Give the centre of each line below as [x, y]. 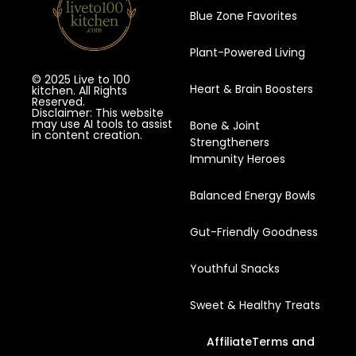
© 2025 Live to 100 [81, 79]
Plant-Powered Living [248, 52]
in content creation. [87, 135]
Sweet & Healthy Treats [255, 305]
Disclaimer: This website [98, 112]
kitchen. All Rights [79, 90]
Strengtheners [230, 142]
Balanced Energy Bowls [253, 195]
